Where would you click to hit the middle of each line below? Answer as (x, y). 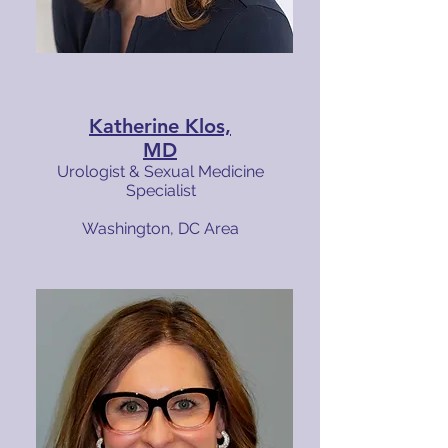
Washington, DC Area (160, 228)
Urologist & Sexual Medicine (160, 171)
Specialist (160, 190)
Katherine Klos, (160, 126)
